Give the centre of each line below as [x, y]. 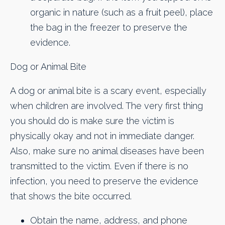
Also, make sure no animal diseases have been [107, 151]
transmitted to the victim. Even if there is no [99, 166]
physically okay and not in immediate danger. [102, 136]
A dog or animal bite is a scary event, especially [108, 91]
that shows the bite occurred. [71, 196]
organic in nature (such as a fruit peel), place [122, 12]
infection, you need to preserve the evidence [104, 181]
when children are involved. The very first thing [106, 106]
